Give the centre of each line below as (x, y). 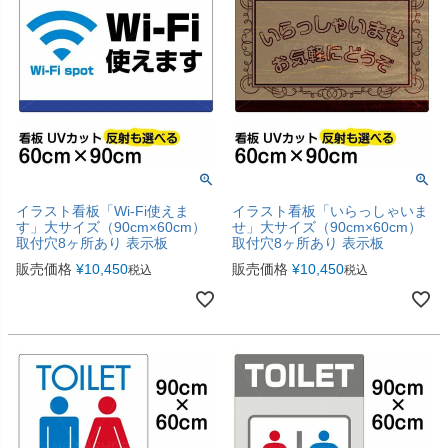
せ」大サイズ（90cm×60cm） (327, 227)
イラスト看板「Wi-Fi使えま (102, 211)
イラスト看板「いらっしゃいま (330, 211)
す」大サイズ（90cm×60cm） (111, 227)
